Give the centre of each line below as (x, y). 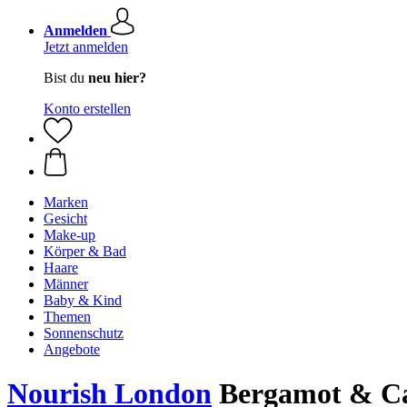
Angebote (72, 349)
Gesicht (65, 218)
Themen (67, 317)
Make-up (69, 235)
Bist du (66, 78)
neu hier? (117, 78)
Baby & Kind (83, 300)
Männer (66, 284)
